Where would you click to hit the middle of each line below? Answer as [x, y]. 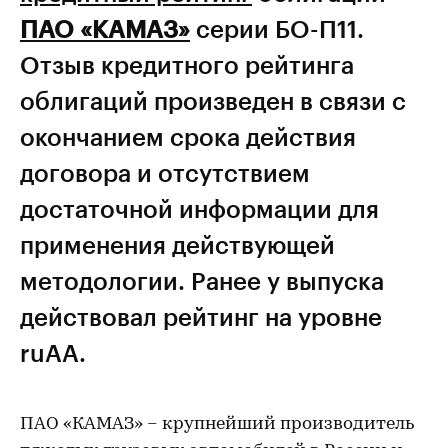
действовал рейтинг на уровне [201, 316]
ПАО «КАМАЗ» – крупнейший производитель [217, 424]
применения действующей [177, 244]
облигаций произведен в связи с [213, 100]
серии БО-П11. [277, 28]
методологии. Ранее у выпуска [202, 280]
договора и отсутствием [165, 172]
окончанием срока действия [188, 136]
